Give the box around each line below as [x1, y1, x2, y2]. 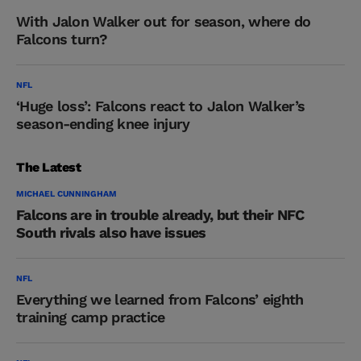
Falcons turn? [16, 31, 107, 48]
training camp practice [16, 309, 165, 326]
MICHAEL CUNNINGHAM [16, 189, 117, 200]
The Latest [16, 160, 81, 176]
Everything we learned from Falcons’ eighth [16, 291, 304, 309]
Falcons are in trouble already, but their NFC [16, 206, 305, 224]
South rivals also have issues [16, 224, 206, 242]
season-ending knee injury [16, 115, 190, 133]
